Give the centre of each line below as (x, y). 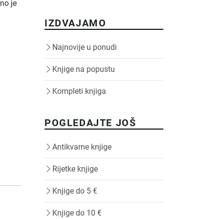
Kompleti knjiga (79, 91)
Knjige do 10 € (77, 213)
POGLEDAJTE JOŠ (90, 123)
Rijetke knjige (75, 169)
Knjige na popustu (84, 69)
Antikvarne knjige (82, 147)
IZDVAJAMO (76, 23)
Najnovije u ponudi (85, 47)
